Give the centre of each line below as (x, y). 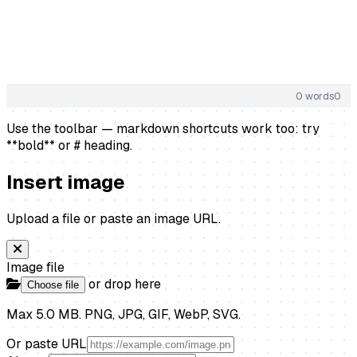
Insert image (66, 182)
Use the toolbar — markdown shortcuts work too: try (163, 129)
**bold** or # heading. (69, 146)
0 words (315, 97)
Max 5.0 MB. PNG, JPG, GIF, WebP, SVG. (124, 315)
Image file (35, 268)
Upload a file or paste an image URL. (114, 219)
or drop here (123, 284)
